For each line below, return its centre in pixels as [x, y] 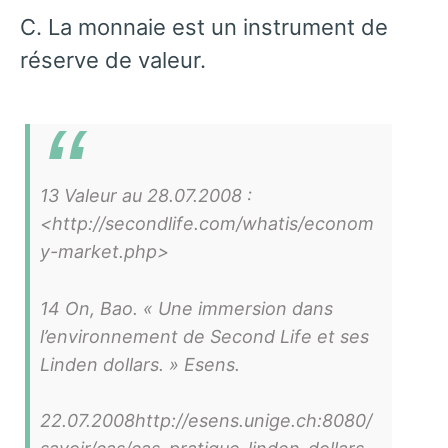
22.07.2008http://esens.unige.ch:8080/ [206, 421]
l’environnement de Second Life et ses [204, 336]
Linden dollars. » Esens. [140, 364]
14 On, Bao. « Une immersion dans [186, 308]
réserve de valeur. [113, 60]
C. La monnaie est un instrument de [204, 27]
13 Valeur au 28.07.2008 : [146, 195]
